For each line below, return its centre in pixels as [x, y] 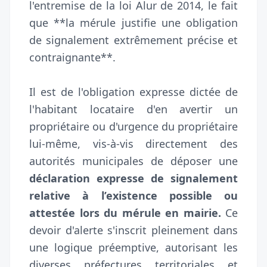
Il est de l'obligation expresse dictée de [133, 91]
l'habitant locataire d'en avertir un [133, 109]
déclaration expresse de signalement [133, 178]
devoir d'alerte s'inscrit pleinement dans [133, 230]
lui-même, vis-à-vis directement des [133, 143]
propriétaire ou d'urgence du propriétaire [133, 126]
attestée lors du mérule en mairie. [125, 212]
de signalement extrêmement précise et [133, 40]
